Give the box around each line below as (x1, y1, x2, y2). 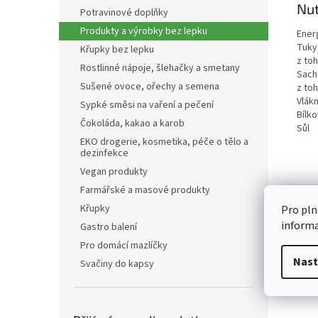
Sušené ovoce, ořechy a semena (80, 79, 219, 94)
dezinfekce (80, 146, 128, 160)
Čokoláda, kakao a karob (80, 116, 185, 131)
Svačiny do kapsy (80, 257, 154, 271)
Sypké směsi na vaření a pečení (80, 98, 214, 112)
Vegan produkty (80, 165, 148, 179)
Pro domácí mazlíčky (80, 238, 168, 253)
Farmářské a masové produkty (80, 183, 210, 197)
